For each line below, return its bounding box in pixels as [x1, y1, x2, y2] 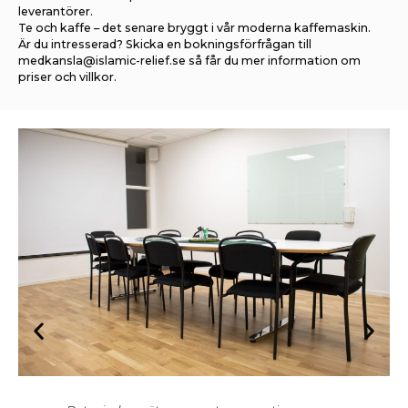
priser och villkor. [18, 70, 117, 85]
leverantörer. [18, 5, 93, 19]
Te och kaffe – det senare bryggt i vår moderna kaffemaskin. [18, 21, 371, 36]
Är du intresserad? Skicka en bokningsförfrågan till [18, 37, 311, 52]
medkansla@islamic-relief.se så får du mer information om [18, 54, 361, 68]
